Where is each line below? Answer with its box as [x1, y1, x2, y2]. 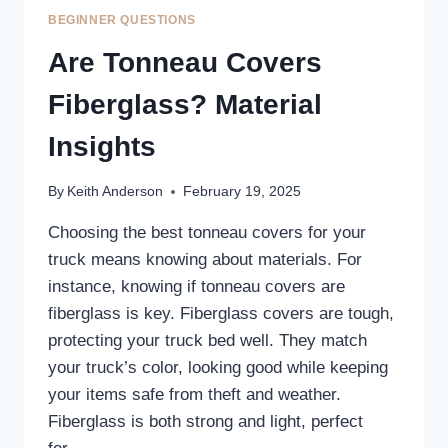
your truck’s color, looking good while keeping [48, 358, 388, 378]
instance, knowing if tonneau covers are [48, 277, 345, 297]
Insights [48, 130, 156, 162]
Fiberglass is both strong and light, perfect [48, 412, 363, 432]
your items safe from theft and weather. [48, 385, 341, 405]
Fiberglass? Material [48, 88, 322, 120]
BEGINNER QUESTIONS [48, 12, 196, 27]
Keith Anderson [67, 184, 164, 200]
